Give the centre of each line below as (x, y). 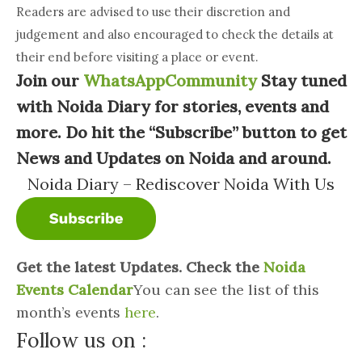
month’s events (70, 313)
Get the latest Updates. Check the (139, 267)
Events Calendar (74, 290)
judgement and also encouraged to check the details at (175, 35)
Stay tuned (303, 81)
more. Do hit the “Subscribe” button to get (181, 133)
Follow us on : (81, 341)
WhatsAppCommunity (170, 81)
